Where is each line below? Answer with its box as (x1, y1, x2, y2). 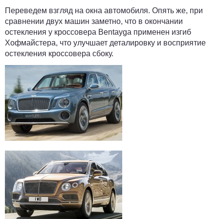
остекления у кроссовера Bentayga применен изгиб (5, 28, 191, 36)
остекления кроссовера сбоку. (5, 49, 113, 58)
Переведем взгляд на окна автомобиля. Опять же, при (5, 6, 203, 15)
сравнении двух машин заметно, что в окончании (5, 17, 183, 25)
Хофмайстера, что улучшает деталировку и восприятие (5, 39, 206, 47)
